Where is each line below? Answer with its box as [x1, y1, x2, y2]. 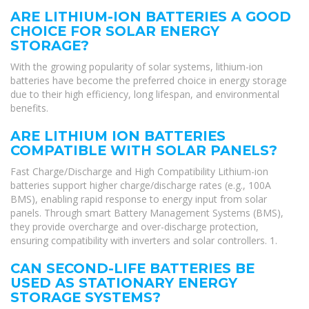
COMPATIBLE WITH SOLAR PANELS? [10, 141, 277, 159]
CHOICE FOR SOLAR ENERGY [10, 22, 219, 39]
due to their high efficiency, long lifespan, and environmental [10, 87, 279, 101]
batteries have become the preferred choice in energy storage [10, 73, 287, 87]
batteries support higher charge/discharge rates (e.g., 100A [10, 178, 271, 192]
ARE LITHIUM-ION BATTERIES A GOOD [10, 8, 291, 25]
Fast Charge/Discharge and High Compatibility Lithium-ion [10, 164, 268, 178]
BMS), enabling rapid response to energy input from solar [10, 192, 267, 206]
